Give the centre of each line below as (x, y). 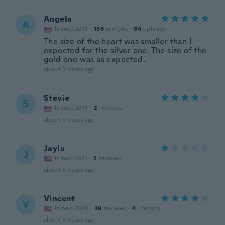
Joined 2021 (71, 158)
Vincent (60, 199)
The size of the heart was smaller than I (118, 41)
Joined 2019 (71, 108)
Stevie (57, 98)
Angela (58, 19)
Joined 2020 (71, 208)
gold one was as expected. (94, 60)
